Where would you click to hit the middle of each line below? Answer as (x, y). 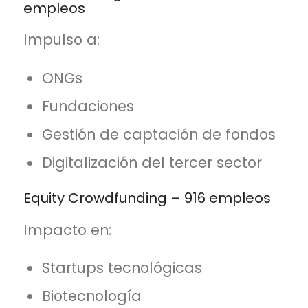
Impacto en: (67, 230)
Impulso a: (61, 40)
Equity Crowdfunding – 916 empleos (147, 198)
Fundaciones (88, 106)
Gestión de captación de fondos (159, 134)
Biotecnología (92, 296)
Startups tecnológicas (122, 268)
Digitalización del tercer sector (152, 162)
